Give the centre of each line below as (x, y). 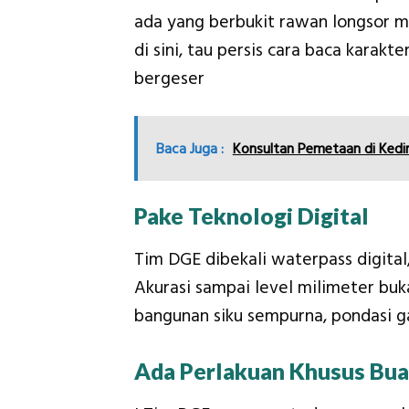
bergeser (169, 79)
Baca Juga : (189, 149)
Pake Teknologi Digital (252, 216)
